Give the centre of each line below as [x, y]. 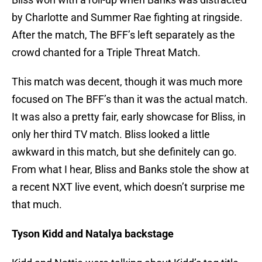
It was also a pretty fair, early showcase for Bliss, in [129, 117]
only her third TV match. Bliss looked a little [111, 135]
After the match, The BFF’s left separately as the [123, 35]
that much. [37, 205]
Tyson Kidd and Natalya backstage [93, 234]
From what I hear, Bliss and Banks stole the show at [130, 170]
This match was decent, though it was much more [127, 82]
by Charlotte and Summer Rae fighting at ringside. [127, 18]
